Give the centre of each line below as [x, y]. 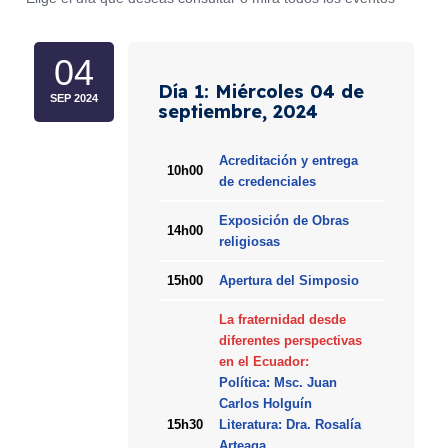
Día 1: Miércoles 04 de [261, 92]
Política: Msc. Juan [277, 383]
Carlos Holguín [265, 404]
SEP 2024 [74, 98]
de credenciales [267, 182]
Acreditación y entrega [288, 161]
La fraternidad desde [282, 320]
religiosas [249, 242]
